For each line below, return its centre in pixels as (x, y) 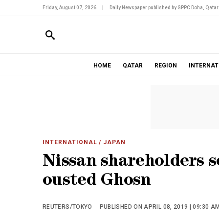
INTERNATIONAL (70, 142)
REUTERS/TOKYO (67, 207)
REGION (165, 66)
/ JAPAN (111, 142)
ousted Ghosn (97, 182)
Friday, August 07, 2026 (69, 8)
